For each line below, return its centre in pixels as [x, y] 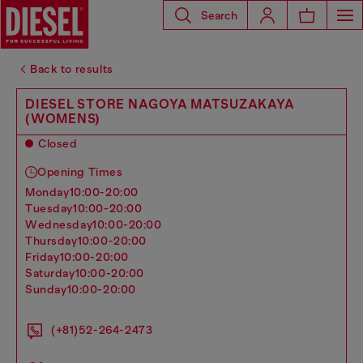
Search [219, 15]
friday [46, 257]
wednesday [65, 224]
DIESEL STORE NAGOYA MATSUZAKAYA [160, 104]
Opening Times [80, 172]
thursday [55, 241]
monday [52, 192]
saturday [54, 273]
